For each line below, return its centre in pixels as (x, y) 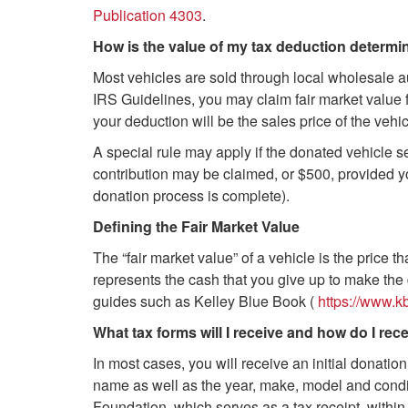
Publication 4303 (148, 15)
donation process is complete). (191, 195)
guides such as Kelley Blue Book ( (205, 301)
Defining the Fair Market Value (196, 226)
